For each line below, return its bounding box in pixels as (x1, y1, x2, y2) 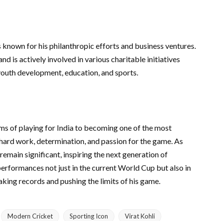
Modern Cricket (7, 212, 53, 220)
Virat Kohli (125, 212, 155, 220)
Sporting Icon (70, 212, 108, 220)
